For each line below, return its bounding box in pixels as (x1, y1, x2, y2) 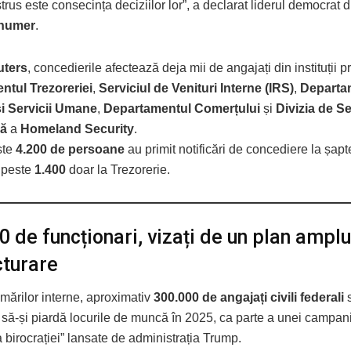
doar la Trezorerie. (66, 162, 170, 176)
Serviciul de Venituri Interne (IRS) (99, 81, 294, 95)
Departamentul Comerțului (103, 101, 260, 115)
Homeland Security (20, 121, 134, 136)
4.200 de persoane (16, 142, 125, 156)
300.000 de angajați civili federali (154, 291, 344, 305)
